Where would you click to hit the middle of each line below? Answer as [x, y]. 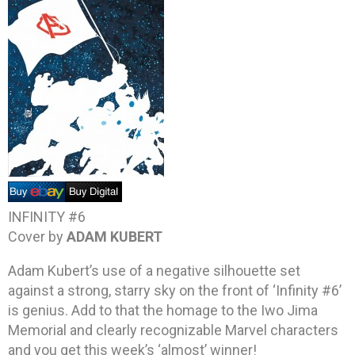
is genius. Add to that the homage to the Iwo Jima [163, 310]
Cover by [37, 236]
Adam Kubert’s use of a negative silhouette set [154, 270]
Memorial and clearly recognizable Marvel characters [173, 330]
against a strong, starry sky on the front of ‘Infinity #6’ [175, 290]
